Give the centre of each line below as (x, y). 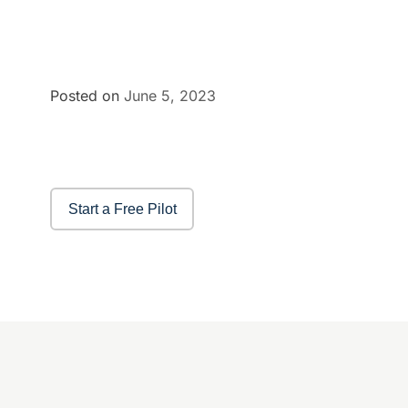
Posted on (87, 96)
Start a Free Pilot (122, 209)
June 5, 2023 (170, 96)
